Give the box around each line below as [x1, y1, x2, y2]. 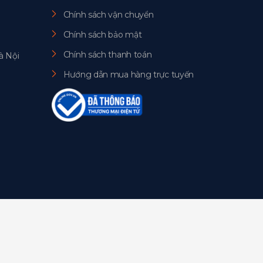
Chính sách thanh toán [63, 49, 152, 60]
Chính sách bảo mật [63, 29, 142, 40]
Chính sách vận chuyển [63, 9, 154, 20]
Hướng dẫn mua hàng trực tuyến [63, 69, 194, 80]
